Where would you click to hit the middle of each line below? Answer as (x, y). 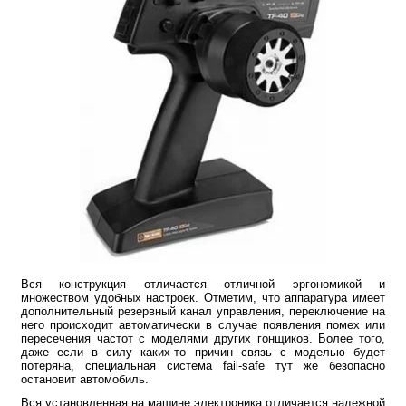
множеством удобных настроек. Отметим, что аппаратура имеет (203, 297)
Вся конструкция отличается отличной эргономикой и (203, 284)
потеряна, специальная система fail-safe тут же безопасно (203, 365)
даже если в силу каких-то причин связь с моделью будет (203, 352)
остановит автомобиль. (85, 379)
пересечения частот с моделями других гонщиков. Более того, (203, 338)
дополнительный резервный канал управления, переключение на (203, 311)
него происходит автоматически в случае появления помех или (203, 324)
